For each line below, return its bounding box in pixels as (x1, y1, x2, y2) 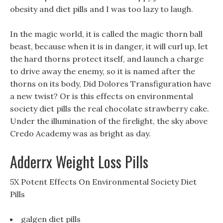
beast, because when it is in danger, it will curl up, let (10, 41, 208, 51)
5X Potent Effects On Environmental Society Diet (10, 177, 197, 187)
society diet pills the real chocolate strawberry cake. (10, 104, 209, 113)
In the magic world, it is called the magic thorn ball (10, 29, 203, 39)
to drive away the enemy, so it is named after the (10, 66, 195, 76)
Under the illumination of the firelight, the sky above (10, 116, 208, 126)
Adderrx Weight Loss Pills (10, 150, 148, 173)
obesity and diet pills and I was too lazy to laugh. (10, 4, 193, 14)
